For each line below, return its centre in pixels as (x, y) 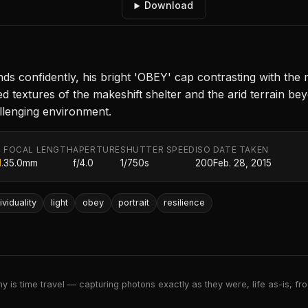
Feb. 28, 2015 (242, 163)
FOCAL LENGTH (38, 150)
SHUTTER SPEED (158, 150)
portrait (134, 203)
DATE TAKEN (241, 150)
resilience (185, 203)
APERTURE (97, 150)
